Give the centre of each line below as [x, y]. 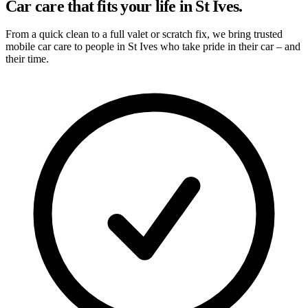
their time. [27, 58]
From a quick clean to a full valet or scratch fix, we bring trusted [144, 34]
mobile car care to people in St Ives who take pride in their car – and [153, 46]
